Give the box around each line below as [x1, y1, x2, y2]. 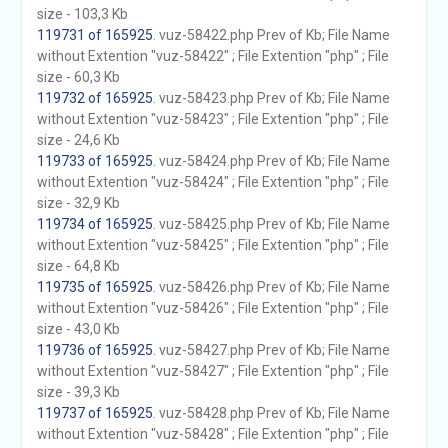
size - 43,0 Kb [36, 321, 120, 337]
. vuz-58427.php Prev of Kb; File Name [152, 342, 390, 358]
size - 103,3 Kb [36, 6, 128, 22]
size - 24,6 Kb [36, 132, 120, 148]
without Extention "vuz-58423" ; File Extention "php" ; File [36, 111, 389, 127]
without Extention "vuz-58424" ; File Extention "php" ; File [36, 174, 389, 190]
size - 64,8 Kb [36, 258, 120, 274]
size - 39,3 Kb [36, 384, 120, 400]
